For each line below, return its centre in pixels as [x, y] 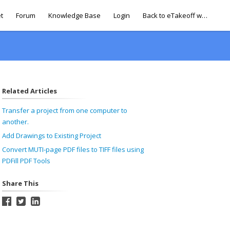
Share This [20, 183]
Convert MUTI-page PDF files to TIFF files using [73, 149]
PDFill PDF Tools [26, 161]
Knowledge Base [74, 15]
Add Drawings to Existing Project [51, 136]
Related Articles [29, 91]
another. [15, 122]
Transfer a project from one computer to [64, 110]
